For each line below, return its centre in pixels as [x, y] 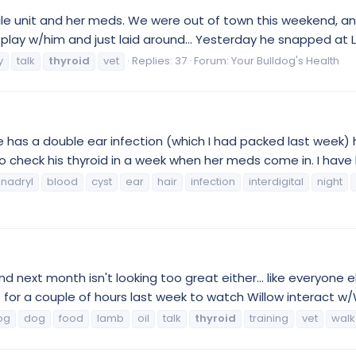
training [269, 318]
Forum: [213, 61]
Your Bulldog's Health [285, 61]
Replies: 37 [159, 61]
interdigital [276, 182]
